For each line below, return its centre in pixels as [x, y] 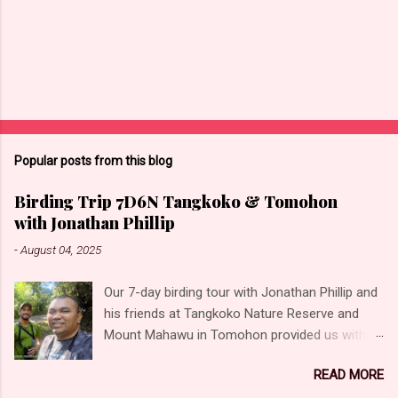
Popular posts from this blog [93, 161]
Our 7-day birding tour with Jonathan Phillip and [241, 293]
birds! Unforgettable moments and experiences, [243, 378]
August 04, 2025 [61, 250]
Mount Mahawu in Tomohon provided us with [235, 335]
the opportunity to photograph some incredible [240, 357]
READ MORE [349, 375]
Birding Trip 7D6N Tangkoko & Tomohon [176, 202]
